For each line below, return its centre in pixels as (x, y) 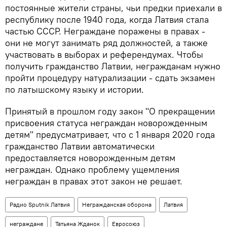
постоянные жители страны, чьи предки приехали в (113, 8)
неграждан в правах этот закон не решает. (94, 181)
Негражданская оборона (117, 205)
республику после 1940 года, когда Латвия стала (107, 20)
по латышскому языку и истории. (74, 90)
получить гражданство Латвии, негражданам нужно (113, 66)
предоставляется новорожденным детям (90, 158)
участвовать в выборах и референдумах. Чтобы (104, 55)
